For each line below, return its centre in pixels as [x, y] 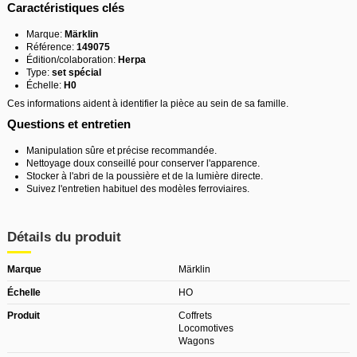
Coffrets [195, 315]
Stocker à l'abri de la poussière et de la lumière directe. [145, 176]
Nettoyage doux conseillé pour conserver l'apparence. [143, 163]
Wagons [196, 341]
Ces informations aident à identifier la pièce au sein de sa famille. [148, 103]
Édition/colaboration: [72, 59]
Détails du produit [64, 237]
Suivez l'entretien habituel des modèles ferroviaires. [138, 188]
